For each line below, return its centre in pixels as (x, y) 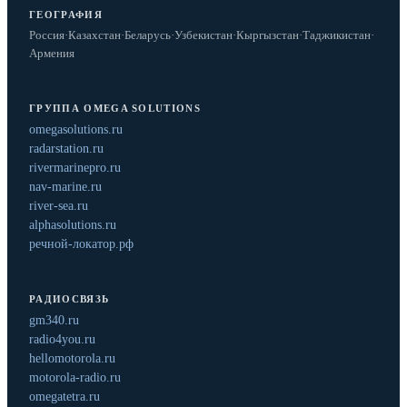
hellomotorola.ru (72, 359)
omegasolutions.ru (76, 130)
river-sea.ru (59, 206)
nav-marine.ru (65, 187)
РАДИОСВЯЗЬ (69, 299)
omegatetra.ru (65, 397)
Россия (47, 35)
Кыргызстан (268, 35)
